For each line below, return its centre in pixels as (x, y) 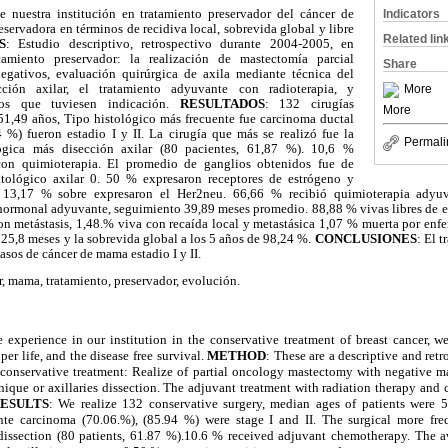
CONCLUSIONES (365, 238)
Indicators (411, 14)
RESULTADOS (222, 103)
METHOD (237, 355)
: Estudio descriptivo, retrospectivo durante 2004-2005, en (179, 43)
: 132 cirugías (309, 103)
